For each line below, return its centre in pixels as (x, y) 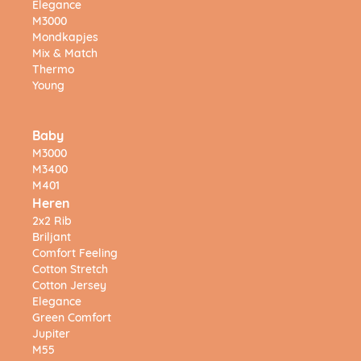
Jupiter (51, 335)
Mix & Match (65, 55)
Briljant (52, 239)
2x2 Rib (52, 222)
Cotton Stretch (70, 271)
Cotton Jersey (69, 287)
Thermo (53, 71)
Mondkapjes (65, 39)
